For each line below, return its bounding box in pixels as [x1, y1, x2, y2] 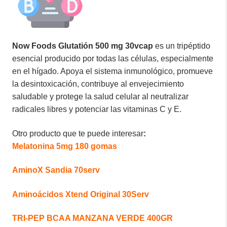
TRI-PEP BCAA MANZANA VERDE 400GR [12, 214, 173, 223]
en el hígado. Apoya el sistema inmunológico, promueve [12, 66, 213, 75]
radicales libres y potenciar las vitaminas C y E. [12, 104, 181, 113]
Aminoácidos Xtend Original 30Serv [12, 190, 149, 199]
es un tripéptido [153, 41, 210, 50]
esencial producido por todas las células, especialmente [12, 54, 213, 63]
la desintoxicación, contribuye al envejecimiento [12, 79, 184, 88]
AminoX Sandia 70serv [12, 166, 100, 175]
